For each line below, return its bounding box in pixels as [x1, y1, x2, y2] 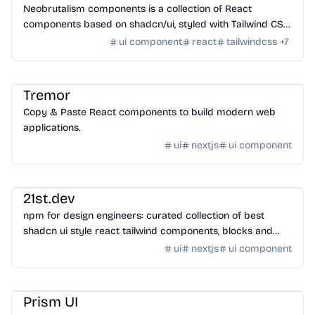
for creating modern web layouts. [23, 34, 176, 46]
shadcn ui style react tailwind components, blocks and [23, 225, 273, 237]
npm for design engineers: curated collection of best [23, 210, 264, 221]
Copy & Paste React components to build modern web [23, 106, 276, 118]
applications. [23, 122, 80, 134]
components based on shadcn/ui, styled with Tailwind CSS [23, 18, 290, 30]
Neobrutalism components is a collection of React [23, 3, 252, 15]
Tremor [23, 86, 70, 103]
